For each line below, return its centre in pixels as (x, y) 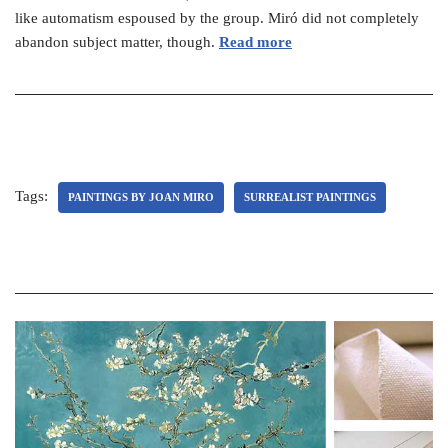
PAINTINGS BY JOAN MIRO (141, 197)
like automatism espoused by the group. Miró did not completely (217, 18)
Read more (255, 42)
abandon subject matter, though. (117, 42)
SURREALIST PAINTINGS (310, 197)
